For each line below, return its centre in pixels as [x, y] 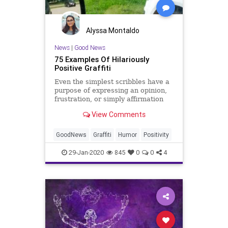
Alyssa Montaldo [113, 30]
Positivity [156, 135]
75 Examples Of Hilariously [102, 60]
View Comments [118, 114]
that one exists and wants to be [106, 108]
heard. [65, 117]
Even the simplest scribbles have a [112, 82]
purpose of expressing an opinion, [110, 91]
